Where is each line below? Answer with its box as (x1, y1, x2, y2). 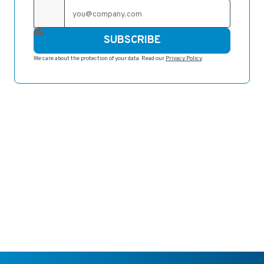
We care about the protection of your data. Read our (34, 54, 166, 62)
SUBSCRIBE (103, 34, 161, 48)
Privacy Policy (166, 54, 202, 62)
